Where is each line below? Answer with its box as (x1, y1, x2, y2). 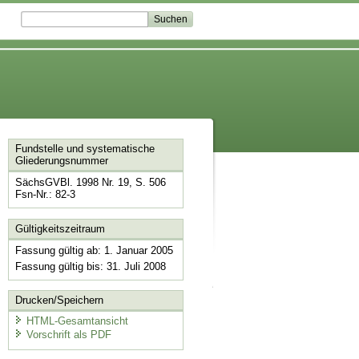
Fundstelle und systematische (14, 143, 155, 155)
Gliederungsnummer (14, 155, 108, 167)
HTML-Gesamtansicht (26, 314, 128, 327)
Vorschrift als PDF (26, 329, 111, 341)
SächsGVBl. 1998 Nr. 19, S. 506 (14, 176, 166, 189)
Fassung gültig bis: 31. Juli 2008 (14, 260, 166, 272)
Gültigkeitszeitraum (14, 222, 105, 235)
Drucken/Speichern (14, 294, 103, 307)
